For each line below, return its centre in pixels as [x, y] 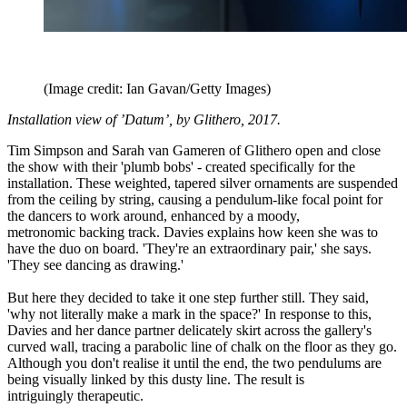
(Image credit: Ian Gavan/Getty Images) [157, 88]
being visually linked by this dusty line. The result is [156, 379]
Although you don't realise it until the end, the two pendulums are [194, 362]
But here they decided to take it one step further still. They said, [188, 297]
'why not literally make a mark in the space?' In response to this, [189, 313]
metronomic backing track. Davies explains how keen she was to [193, 232]
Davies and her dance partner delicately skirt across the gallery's [189, 330]
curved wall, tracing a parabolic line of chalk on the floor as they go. [202, 346]
